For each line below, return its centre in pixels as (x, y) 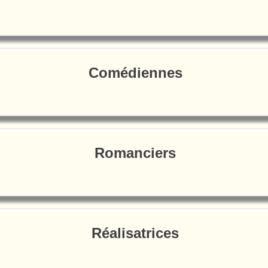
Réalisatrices (135, 233)
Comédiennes (135, 72)
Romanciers (135, 153)
